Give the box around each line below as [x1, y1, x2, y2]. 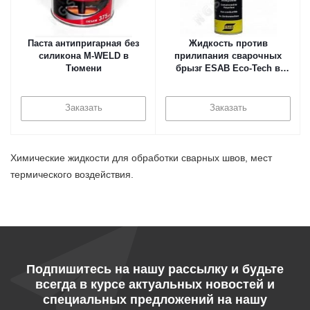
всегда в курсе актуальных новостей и [35, 277, 275, 291]
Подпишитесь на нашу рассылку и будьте [26, 262, 284, 276]
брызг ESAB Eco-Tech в [176, 63, 280, 73]
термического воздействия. [10, 169, 134, 180]
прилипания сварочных [174, 51, 282, 61]
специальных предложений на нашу [43, 293, 267, 307]
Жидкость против [188, 38, 268, 48]
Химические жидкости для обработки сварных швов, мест [10, 152, 272, 163]
